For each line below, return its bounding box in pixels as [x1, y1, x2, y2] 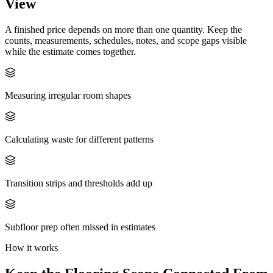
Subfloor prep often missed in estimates [5, 221, 155, 232]
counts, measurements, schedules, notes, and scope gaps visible [5, 35, 247, 46]
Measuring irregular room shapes [5, 90, 131, 101]
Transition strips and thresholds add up [5, 177, 152, 188]
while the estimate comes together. [5, 46, 136, 57]
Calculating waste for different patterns [5, 133, 154, 144]
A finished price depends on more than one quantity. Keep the [5, 24, 242, 35]
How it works [5, 242, 58, 253]
